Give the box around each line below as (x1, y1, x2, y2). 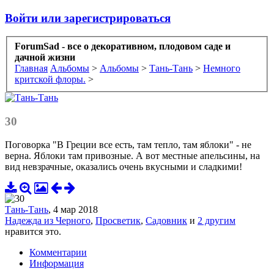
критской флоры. (15, 74, 86, 85)
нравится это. (5, 226, 61, 237)
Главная (15, 63, 48, 74)
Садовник (146, 215, 187, 226)
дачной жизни (15, 52, 75, 63)
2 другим (198, 215, 235, 226)
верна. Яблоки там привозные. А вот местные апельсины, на (5, 150, 260, 161)
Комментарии (29, 247, 87, 258)
